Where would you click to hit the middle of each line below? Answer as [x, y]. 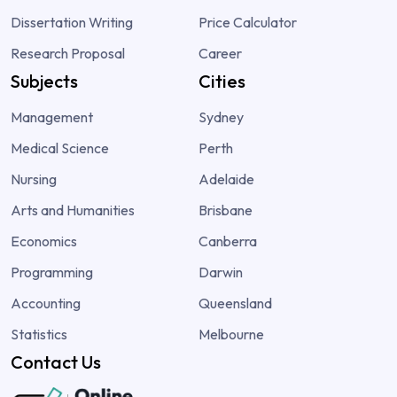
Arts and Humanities [73, 210]
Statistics [39, 335]
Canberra [228, 241]
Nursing [34, 179]
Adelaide [226, 179]
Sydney [221, 117]
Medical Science [60, 148]
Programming [52, 272]
